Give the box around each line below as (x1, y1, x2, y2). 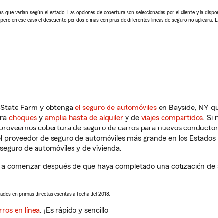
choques (9, 114, 37, 122)
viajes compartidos (141, 114, 203, 122)
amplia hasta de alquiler (45, 114, 123, 122)
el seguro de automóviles (75, 104, 157, 111)
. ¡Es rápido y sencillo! (40, 206, 110, 214)
